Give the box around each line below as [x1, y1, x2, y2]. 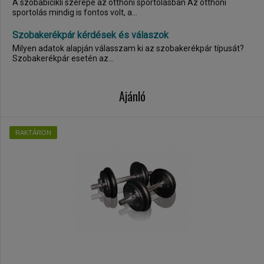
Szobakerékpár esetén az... [12, 54, 114, 63]
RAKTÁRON [15, 129, 51, 136]
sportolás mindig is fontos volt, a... [12, 8, 137, 17]
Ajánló [119, 87, 146, 105]
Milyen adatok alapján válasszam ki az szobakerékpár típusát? [12, 44, 244, 53]
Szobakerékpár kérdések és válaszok [12, 29, 169, 41]
